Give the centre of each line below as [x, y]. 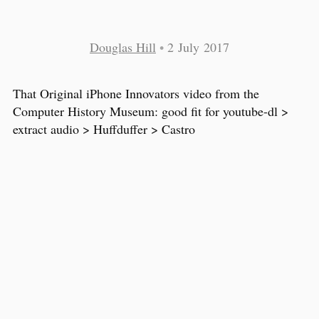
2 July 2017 [198, 47]
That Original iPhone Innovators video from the [136, 93]
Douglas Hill [123, 47]
